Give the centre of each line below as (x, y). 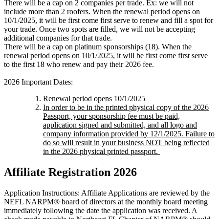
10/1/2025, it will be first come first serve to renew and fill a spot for (109, 20)
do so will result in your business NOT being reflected (126, 142)
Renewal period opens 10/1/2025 (94, 98)
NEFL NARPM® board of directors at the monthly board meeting (106, 201)
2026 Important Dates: (38, 82)
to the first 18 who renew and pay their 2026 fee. (80, 64)
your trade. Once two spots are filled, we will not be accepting (99, 29)
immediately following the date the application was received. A (100, 210)
